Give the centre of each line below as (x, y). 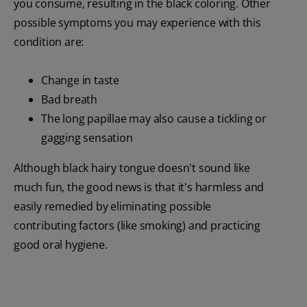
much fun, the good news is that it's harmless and (139, 187)
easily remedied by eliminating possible (113, 207)
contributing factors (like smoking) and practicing (137, 226)
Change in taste (80, 81)
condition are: (49, 42)
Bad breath (69, 100)
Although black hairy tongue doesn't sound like (132, 168)
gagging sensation (87, 138)
